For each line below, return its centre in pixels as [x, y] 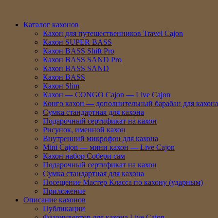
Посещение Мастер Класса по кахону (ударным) [123, 182]
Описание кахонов [54, 200]
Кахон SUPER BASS [77, 42]
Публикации [64, 209]
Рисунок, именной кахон [84, 130]
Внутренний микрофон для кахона [100, 138]
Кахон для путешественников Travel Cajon [113, 33]
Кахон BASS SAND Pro [82, 60]
